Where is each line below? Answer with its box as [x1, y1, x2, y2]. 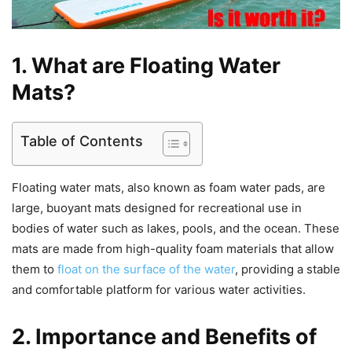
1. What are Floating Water [12, 53, 280, 79]
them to [12, 262, 57, 277]
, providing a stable [235, 262, 340, 277]
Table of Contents [20, 133, 143, 150]
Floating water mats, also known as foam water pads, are [12, 180, 325, 196]
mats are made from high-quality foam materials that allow [12, 241, 334, 257]
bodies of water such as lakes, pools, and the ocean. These [12, 221, 339, 236]
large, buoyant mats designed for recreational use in [12, 200, 302, 216]
